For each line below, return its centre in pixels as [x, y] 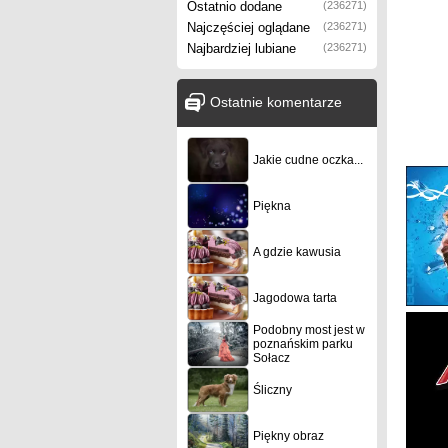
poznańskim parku [303, 344]
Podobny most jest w [309, 330]
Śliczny [272, 390]
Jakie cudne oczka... [308, 160]
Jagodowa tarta [295, 298]
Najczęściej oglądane [248, 27]
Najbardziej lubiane [241, 48]
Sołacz [271, 358]
